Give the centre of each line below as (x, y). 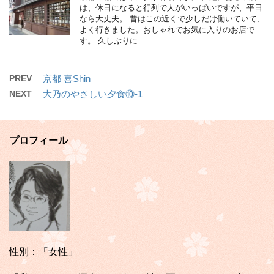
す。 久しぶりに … (114, 40)
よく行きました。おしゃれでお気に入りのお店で (167, 29)
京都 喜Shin (67, 78)
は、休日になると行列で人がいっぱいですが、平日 (171, 7)
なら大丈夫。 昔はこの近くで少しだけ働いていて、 (172, 18)
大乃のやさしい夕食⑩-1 (93, 94)
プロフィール (39, 140)
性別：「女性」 (43, 252)
